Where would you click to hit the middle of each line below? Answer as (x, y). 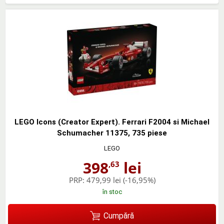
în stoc (112, 192)
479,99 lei (103, 180)
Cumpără (118, 215)
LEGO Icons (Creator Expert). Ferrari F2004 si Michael (112, 122)
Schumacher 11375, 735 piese (112, 133)
